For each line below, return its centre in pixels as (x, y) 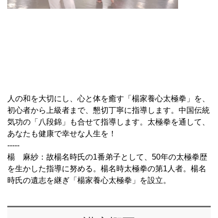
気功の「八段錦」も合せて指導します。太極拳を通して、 (109, 122)
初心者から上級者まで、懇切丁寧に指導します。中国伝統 (109, 110)
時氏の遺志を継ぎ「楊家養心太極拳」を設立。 (89, 180)
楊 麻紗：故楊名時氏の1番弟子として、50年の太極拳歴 (107, 157)
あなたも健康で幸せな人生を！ (62, 133)
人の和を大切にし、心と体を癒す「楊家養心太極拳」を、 (109, 98)
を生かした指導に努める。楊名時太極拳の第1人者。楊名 (107, 168)
